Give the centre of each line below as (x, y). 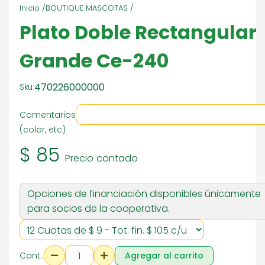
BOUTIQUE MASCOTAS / (90, 8)
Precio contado (101, 158)
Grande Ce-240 (94, 61)
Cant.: (32, 255)
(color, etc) (43, 130)
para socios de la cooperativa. (98, 209)
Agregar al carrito (164, 255)
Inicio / (33, 8)
